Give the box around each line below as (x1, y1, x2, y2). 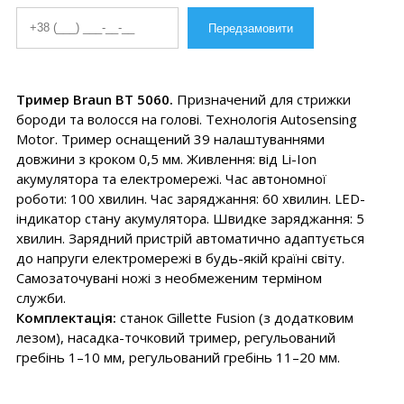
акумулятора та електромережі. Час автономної (15, 170, 326, 188)
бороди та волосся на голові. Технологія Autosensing (15, 110, 357, 128)
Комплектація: (15, 308, 116, 326)
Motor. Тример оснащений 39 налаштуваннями (15, 130, 325, 148)
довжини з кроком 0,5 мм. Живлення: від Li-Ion (15, 150, 317, 168)
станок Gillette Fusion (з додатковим (115, 308, 353, 326)
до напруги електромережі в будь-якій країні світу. (15, 249, 344, 267)
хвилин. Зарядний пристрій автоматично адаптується (15, 229, 364, 247)
